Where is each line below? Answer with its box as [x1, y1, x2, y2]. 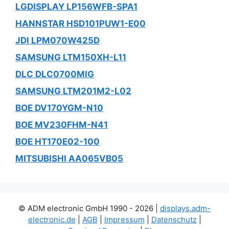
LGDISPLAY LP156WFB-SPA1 [15, 2, 138, 12]
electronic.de [28, 215, 76, 224]
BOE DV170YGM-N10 [15, 103, 103, 113]
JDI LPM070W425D [15, 35, 100, 45]
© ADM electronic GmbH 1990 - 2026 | [18, 203, 160, 213]
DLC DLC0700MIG [15, 69, 94, 79]
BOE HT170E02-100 [15, 136, 100, 147]
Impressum [104, 215, 145, 224]
